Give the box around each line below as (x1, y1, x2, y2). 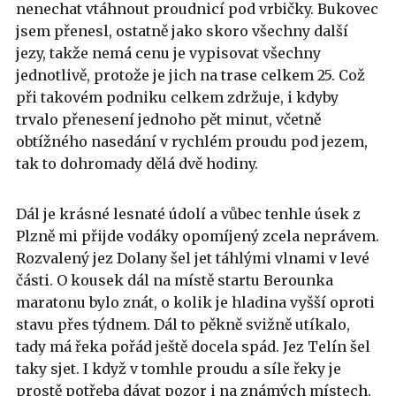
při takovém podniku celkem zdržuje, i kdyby (16, 88, 339, 106)
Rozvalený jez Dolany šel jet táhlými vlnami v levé (16, 248, 369, 267)
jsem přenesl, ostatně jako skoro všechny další (16, 21, 348, 40)
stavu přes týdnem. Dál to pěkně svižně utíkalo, (16, 315, 350, 333)
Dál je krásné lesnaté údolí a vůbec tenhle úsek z (16, 204, 361, 223)
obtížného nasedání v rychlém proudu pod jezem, (16, 132, 368, 150)
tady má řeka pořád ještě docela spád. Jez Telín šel (16, 337, 370, 355)
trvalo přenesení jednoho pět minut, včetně (16, 110, 321, 128)
